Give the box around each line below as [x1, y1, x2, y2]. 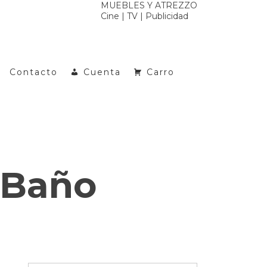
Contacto [10, 67, 58, 77]
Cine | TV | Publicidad [101, 11, 188, 21]
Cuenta [83, 67, 121, 77]
